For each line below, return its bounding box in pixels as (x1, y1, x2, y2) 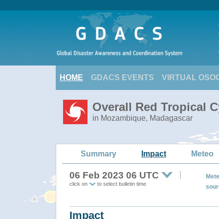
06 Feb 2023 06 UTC (69, 170, 159, 180)
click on (69, 181, 89, 187)
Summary (81, 149, 116, 158)
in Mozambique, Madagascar (92, 114, 193, 122)
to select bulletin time (96, 181, 146, 187)
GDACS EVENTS (91, 73, 154, 82)
